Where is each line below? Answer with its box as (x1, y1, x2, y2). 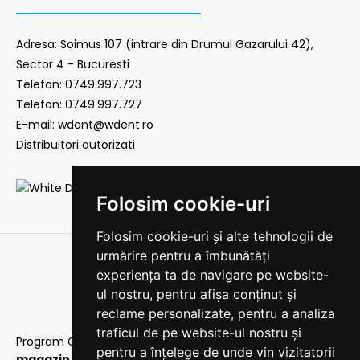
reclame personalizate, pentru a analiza (96, 305, 335, 321)
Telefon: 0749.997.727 (16, 96, 142, 112)
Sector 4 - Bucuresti (16, 56, 129, 72)
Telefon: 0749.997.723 (16, 76, 141, 92)
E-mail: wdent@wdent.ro (16, 117, 153, 133)
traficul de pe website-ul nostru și (96, 325, 301, 341)
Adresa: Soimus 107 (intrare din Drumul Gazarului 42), (16, 36, 313, 52)
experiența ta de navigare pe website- (96, 267, 329, 283)
